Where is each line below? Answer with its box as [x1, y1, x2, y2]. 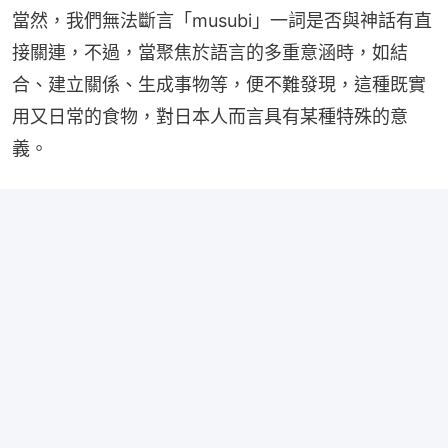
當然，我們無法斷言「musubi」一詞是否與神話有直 [12, 9, 432, 31]
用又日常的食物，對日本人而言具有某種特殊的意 [12, 105, 408, 127]
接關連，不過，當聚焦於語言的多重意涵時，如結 [12, 41, 408, 63]
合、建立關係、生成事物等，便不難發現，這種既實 [12, 73, 426, 95]
